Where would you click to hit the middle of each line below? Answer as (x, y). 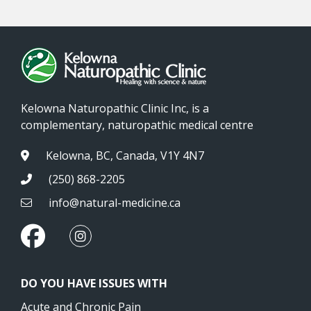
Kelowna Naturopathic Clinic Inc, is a (115, 108)
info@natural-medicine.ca (113, 202)
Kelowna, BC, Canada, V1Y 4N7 (124, 155)
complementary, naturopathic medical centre (137, 125)
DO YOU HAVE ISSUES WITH (94, 283)
